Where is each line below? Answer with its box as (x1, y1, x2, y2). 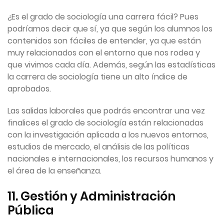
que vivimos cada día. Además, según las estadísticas (7, 59, 215, 71)
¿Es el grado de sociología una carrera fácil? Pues (7, 11, 198, 23)
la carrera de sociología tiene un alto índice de (7, 71, 187, 83)
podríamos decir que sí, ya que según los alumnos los (7, 23, 212, 35)
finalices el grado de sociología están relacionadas (7, 117, 203, 129)
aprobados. (7, 83, 51, 95)
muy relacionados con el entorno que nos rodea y (7, 47, 200, 59)
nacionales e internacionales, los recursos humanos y (7, 153, 213, 165)
